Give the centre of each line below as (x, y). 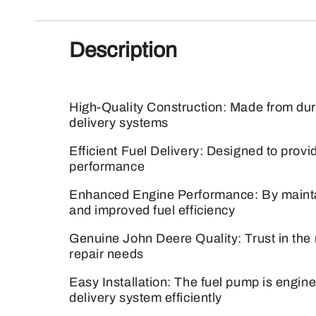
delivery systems (119, 123)
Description (123, 50)
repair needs (107, 254)
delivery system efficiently (146, 298)
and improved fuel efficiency (152, 210)
